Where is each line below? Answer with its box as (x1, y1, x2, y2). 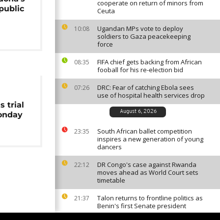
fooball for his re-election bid (97, 65, 183, 74)
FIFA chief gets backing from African (97, 57, 202, 66)
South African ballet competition (97, 127, 192, 136)
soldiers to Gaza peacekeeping (97, 32, 191, 41)
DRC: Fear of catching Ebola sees (97, 83, 194, 92)
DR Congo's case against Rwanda (97, 160, 196, 169)
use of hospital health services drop (97, 91, 205, 100)
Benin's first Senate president (97, 201, 186, 210)
